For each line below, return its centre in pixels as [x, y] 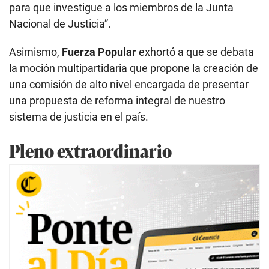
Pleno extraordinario [90, 151]
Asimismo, [35, 52]
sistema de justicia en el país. [79, 117]
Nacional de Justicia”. [60, 24]
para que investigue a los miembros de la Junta [121, 8]
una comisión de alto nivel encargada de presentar [129, 85]
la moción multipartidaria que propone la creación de [134, 68]
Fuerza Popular [99, 52]
